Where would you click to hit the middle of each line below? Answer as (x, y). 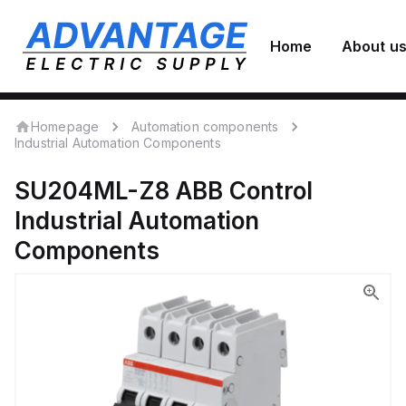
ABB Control (244, 191)
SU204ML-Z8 (92, 191)
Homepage (65, 126)
